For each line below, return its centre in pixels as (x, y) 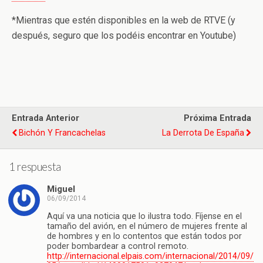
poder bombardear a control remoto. (118, 246)
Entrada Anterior (45, 118)
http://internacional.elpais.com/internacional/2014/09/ (150, 256)
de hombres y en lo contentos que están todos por (144, 236)
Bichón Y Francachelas (62, 133)
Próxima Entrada (218, 118)
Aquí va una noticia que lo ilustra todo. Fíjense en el (144, 216)
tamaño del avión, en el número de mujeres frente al (147, 226)
